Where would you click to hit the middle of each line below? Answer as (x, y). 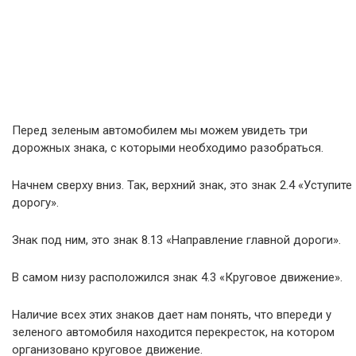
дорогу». (35, 203)
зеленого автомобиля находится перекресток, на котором (173, 333)
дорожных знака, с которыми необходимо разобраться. (168, 148)
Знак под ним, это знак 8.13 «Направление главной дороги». (176, 240)
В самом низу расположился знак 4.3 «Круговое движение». (177, 278)
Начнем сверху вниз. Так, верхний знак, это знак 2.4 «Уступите (182, 186)
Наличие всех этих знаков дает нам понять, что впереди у (172, 315)
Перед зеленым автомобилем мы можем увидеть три (160, 131)
